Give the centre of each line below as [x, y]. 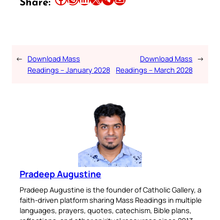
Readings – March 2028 [154, 70]
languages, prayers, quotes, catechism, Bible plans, [106, 210]
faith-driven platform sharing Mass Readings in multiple [111, 200]
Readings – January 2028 [69, 70]
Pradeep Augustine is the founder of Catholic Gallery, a [110, 190]
